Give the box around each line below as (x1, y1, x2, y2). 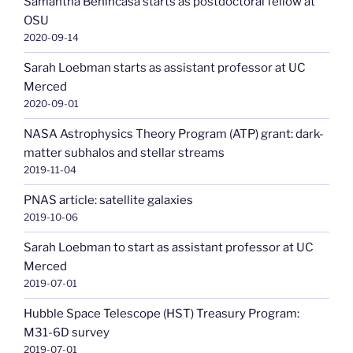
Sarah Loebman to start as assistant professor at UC (24, 240, 314, 255)
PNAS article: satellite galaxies (24, 193, 193, 208)
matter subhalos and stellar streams (24, 146, 225, 161)
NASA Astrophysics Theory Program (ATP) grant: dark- (24, 127, 324, 142)
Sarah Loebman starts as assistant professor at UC (24, 61, 306, 76)
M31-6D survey (24, 325, 110, 340)
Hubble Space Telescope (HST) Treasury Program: (24, 307, 299, 321)
